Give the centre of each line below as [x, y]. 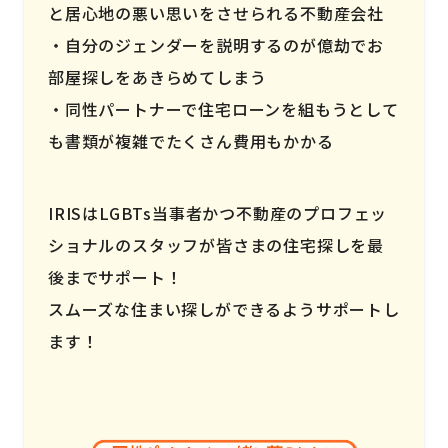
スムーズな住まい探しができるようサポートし [224, 308]
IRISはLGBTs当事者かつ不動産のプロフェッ [218, 212]
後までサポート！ [115, 276]
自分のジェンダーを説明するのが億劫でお [224, 44]
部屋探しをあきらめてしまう [157, 76]
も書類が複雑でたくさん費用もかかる [191, 140]
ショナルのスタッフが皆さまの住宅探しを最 [216, 244]
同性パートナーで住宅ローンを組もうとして [231, 108]
